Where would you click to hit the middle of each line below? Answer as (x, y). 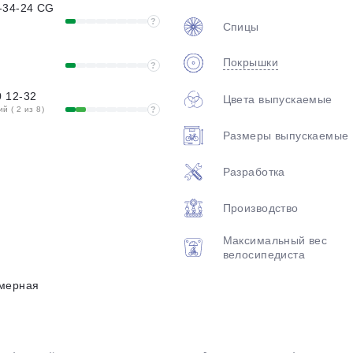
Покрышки (250, 62)
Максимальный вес (275, 240)
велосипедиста (264, 255)
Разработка (254, 171)
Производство (260, 208)
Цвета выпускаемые (277, 99)
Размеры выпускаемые (286, 135)
